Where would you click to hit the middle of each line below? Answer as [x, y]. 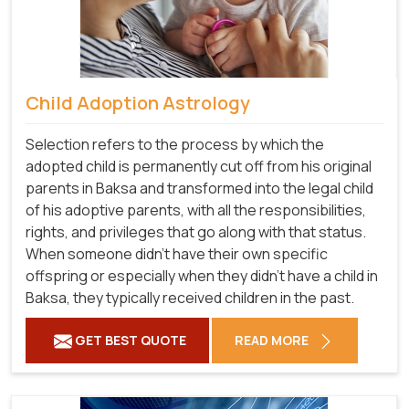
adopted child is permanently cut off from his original [199, 166]
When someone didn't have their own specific [177, 253]
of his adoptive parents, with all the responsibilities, [196, 210]
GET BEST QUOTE [129, 340]
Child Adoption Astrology [138, 102]
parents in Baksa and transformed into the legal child [199, 188]
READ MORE [273, 340]
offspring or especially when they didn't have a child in [202, 275]
